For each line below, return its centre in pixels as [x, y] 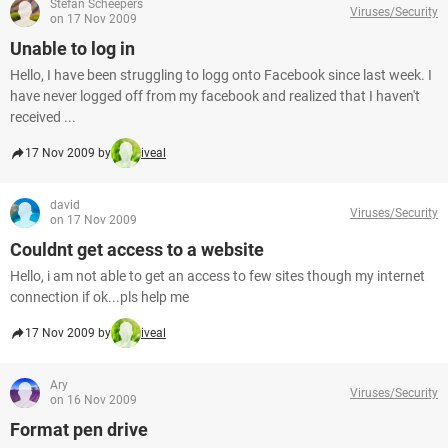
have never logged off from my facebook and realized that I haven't [215, 96]
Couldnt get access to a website [137, 249]
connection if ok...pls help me [99, 297]
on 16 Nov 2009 [93, 400]
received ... [43, 117]
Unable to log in [72, 48]
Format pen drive [79, 429]
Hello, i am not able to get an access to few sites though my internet [217, 276]
